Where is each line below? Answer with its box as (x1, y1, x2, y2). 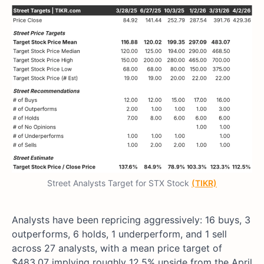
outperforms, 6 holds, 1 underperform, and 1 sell (12, 227, 227, 240)
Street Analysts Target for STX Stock (47, 177, 192, 188)
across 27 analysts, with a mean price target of (12, 242, 222, 254)
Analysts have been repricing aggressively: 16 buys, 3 (12, 213, 250, 226)
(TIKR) (192, 177, 217, 188)
